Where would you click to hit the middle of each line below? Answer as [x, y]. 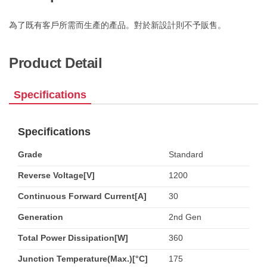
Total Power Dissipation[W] [73, 238]
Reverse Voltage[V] [56, 175]
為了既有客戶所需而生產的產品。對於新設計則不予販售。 [117, 25]
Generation [41, 217]
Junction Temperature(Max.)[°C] [83, 259]
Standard [186, 154]
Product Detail [55, 63]
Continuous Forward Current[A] [82, 196]
